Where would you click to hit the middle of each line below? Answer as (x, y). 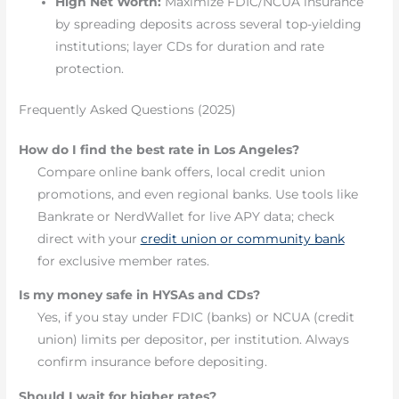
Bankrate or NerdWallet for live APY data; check (185, 216)
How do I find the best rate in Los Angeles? (159, 149)
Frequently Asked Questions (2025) (128, 109)
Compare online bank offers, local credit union (181, 171)
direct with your (89, 238)
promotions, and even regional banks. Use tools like (197, 194)
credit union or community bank (242, 238)
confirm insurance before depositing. (152, 362)
